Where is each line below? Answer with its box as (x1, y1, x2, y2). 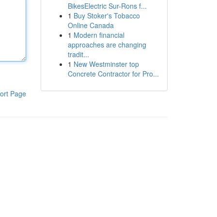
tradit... (67, 49, 89, 59)
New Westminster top (73, 59, 139, 69)
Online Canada (67, 20, 114, 30)
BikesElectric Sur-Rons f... (67, 1, 147, 11)
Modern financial (73, 30, 124, 40)
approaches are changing (67, 40, 146, 49)
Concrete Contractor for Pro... (67, 69, 159, 78)
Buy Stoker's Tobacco (73, 11, 140, 20)
